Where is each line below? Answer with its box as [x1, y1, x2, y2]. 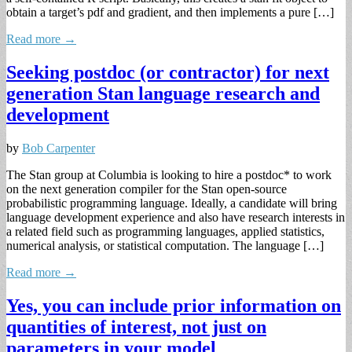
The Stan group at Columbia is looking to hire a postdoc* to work [6, 167, 332, 181]
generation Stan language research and [6, 83, 320, 104]
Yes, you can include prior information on [6, 295, 341, 316]
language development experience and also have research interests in [6, 210, 345, 224]
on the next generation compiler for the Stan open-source [6, 181, 287, 196]
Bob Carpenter [22, 141, 95, 155]
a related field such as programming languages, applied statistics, [6, 224, 324, 238]
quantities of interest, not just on [6, 316, 266, 337]
